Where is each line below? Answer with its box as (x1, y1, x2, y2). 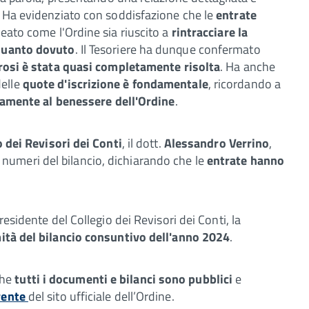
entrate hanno (206, 150, 285, 170)
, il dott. (121, 133, 161, 152)
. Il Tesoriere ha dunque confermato (74, 39, 261, 59)
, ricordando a (208, 74, 281, 93)
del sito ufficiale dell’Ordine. (28, 286, 175, 306)
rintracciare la (171, 22, 248, 41)
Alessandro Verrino (161, 133, 270, 152)
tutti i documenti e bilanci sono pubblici (14, 269, 233, 288)
